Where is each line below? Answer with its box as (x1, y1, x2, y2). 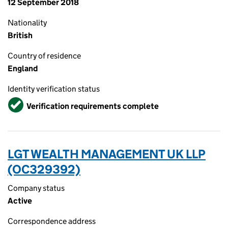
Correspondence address (8, 216, 96, 226)
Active (8, 196, 32, 206)
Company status (8, 183, 65, 193)
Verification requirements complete (26, 101, 159, 111)
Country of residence (8, 51, 81, 61)
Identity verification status (8, 84, 100, 94)
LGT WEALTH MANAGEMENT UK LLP (8, 147, 206, 161)
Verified (9, 97, 38, 106)
